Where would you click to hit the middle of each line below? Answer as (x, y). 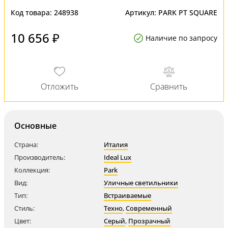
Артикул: (142, 12)
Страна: (26, 145)
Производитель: (40, 157)
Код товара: (32, 12)
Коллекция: (32, 170)
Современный (149, 208)
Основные (35, 126)
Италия (116, 145)
